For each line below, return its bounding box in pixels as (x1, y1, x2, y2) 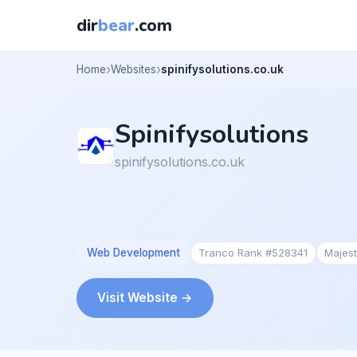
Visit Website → (97, 289, 193, 305)
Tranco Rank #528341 (198, 245, 308, 259)
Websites (111, 62, 156, 76)
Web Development (86, 245, 180, 259)
